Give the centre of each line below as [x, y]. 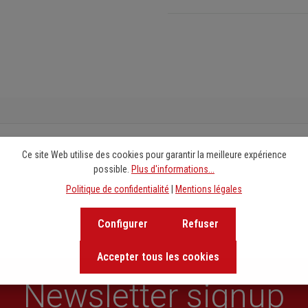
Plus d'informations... [173, 169]
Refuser [200, 223]
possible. [112, 169]
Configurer [123, 223]
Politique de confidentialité [118, 189]
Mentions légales [209, 189]
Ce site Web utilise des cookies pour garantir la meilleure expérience [154, 154]
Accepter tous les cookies [158, 256]
